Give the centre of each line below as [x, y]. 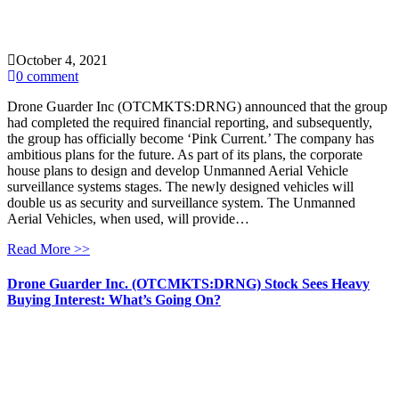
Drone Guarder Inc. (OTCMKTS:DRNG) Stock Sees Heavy [188, 283]
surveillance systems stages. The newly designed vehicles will [180, 186]
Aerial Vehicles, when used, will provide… [128, 218]
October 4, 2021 [62, 60]
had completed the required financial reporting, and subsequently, [190, 122]
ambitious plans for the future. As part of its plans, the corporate [185, 154]
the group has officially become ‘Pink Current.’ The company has [191, 138]
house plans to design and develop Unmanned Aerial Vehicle [178, 170]
